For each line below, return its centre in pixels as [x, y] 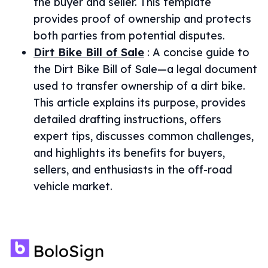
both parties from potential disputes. [129, 36]
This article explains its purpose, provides [140, 103]
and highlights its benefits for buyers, [129, 153]
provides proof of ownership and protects [142, 19]
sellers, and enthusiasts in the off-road [133, 170]
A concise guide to [201, 52]
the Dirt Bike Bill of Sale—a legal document [145, 69]
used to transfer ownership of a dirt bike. [139, 86]
